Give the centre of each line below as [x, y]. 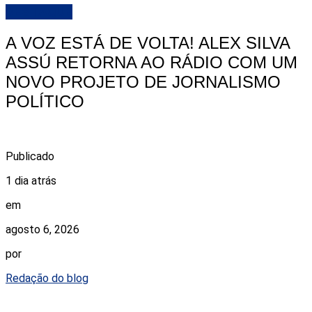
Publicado [30, 157]
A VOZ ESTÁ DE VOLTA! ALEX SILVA [148, 43]
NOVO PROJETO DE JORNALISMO [143, 82]
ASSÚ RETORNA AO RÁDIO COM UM [151, 63]
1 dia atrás [31, 181]
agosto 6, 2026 [42, 230]
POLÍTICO [45, 102]
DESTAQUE [39, 12]
